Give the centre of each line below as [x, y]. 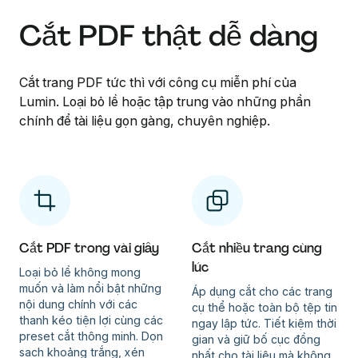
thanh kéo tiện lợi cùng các [91, 320]
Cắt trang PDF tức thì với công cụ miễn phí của [158, 82]
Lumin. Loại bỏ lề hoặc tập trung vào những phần [165, 101]
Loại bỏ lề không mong [80, 272]
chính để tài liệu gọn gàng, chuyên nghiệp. [145, 120]
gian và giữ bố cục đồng [256, 339]
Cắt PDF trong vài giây [89, 248]
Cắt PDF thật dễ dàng [169, 35]
